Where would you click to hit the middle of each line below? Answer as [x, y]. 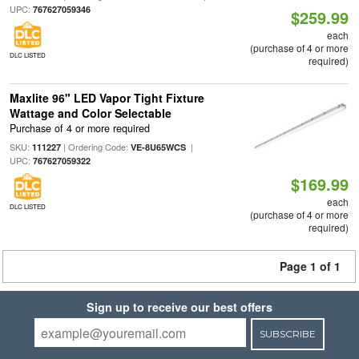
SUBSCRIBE [287, 334]
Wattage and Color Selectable [90, 113]
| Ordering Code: [95, 147]
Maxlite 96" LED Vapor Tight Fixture [107, 98]
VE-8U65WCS [158, 147]
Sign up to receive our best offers [179, 307]
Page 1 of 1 [310, 266]
